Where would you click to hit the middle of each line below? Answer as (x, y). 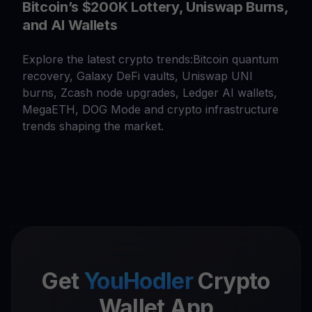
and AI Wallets (70, 25)
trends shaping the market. (93, 126)
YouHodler (141, 281)
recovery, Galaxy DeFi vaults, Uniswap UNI (138, 76)
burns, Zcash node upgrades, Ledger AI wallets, (150, 92)
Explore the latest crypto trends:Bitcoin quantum (150, 59)
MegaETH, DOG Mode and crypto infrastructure (150, 109)
